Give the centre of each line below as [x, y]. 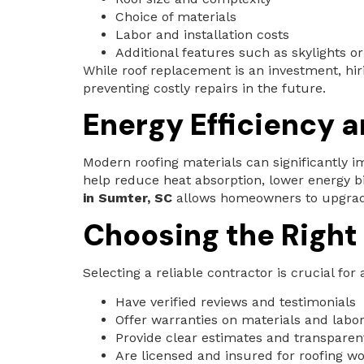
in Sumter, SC [128, 198]
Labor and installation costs [202, 35]
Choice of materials [176, 17]
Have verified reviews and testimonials [236, 302]
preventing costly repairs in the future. [204, 89]
